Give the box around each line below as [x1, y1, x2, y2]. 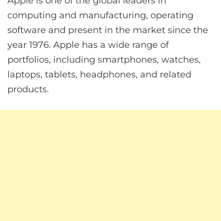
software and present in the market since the [7, 25, 208, 36]
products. [7, 84, 49, 95]
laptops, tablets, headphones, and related [7, 69, 191, 80]
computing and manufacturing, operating [7, 10, 193, 21]
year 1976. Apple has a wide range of [7, 39, 169, 51]
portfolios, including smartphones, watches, [7, 54, 201, 66]
